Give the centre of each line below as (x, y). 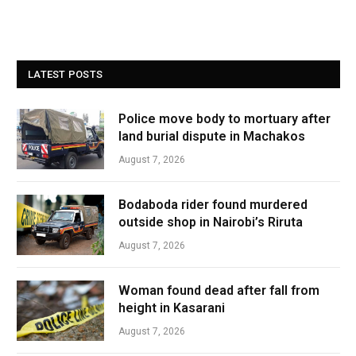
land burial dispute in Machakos (212, 136)
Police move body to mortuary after (224, 118)
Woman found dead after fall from (219, 290)
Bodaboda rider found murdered (213, 204)
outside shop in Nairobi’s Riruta (211, 222)
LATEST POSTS (66, 74)
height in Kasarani (172, 308)
